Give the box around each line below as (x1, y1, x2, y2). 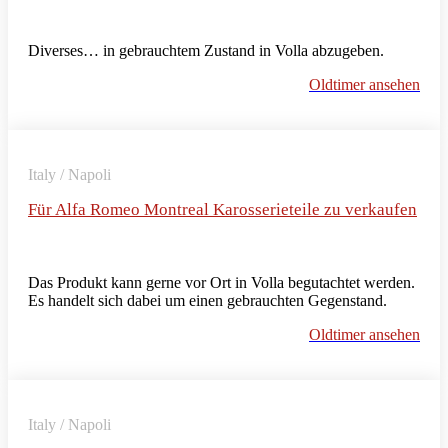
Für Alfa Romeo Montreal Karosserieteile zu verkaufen (28, 199, 417, 219)
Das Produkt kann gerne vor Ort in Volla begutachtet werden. (28, 273, 415, 291)
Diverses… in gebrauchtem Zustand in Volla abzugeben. (28, 41, 384, 59)
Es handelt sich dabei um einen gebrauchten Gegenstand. (28, 291, 387, 309)
